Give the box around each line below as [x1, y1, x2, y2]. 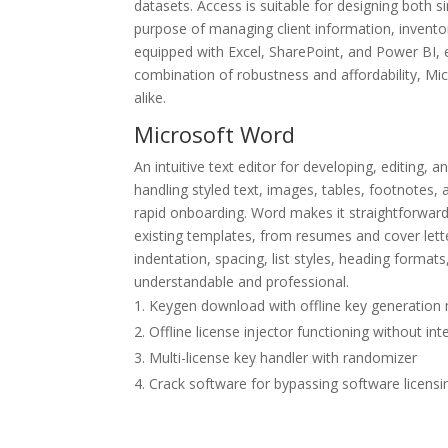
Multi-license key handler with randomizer [149, 348, 418, 367]
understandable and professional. [134, 272, 350, 291]
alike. [134, 88, 167, 107]
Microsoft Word [134, 119, 296, 149]
